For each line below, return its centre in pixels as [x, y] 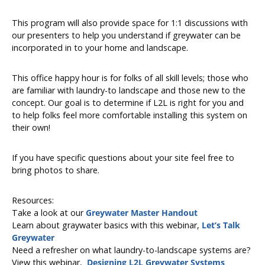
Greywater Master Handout [142, 213]
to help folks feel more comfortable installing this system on [130, 115]
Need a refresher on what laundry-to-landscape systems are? [131, 250]
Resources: [33, 200]
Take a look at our [49, 213]
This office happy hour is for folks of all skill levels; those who [130, 78]
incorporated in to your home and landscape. [100, 48]
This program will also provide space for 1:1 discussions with [130, 23]
